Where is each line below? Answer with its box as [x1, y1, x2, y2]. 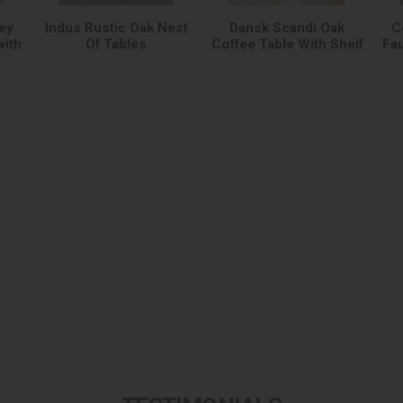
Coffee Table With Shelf [210, 36, 363, 53]
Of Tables [85, 36, 147, 53]
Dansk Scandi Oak [229, 20, 345, 37]
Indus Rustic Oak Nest [44, 20, 188, 37]
